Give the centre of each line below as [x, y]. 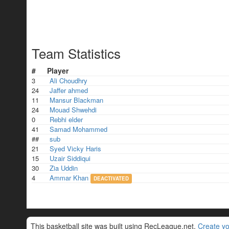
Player [58, 71]
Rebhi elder [66, 120]
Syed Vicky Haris [75, 149]
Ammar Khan [69, 178]
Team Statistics [76, 53]
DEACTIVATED [111, 179]
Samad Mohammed [78, 129]
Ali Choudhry [68, 81]
